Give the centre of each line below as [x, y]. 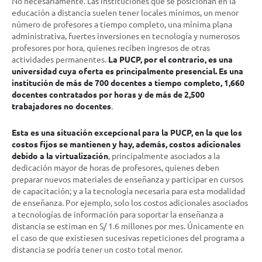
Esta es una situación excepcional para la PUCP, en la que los [127, 132]
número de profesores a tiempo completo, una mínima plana [122, 24]
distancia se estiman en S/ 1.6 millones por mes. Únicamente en [128, 225]
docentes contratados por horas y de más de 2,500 [108, 94]
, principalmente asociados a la [164, 155]
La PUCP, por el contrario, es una [170, 59]
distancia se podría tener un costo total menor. [97, 249]
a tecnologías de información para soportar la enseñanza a [118, 214]
